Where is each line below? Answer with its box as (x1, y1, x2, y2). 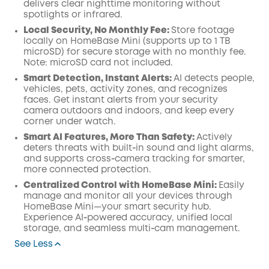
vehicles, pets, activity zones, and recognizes (23, 85, 228, 94)
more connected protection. (23, 166, 151, 174)
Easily (219, 181, 244, 190)
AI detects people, (174, 74, 255, 83)
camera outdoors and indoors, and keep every (23, 107, 234, 115)
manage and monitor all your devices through (23, 192, 232, 201)
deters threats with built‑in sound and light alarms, (23, 144, 254, 153)
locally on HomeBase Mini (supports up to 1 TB (23, 37, 231, 46)
